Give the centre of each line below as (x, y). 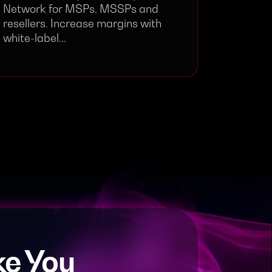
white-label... (35, 38)
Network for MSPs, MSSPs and (81, 8)
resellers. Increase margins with (82, 23)
